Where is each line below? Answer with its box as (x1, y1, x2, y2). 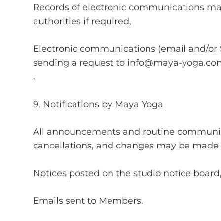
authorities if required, (33, 15, 132, 27)
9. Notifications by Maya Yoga (33, 98, 164, 110)
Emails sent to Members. (33, 195, 144, 206)
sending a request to (33, 57, 128, 68)
